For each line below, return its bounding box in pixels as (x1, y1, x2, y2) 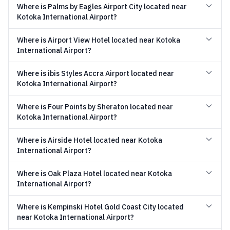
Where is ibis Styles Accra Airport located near (17, 69, 174, 78)
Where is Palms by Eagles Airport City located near (17, 2, 187, 11)
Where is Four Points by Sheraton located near (17, 102, 173, 111)
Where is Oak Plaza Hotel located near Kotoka (17, 169, 172, 178)
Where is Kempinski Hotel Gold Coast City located (17, 202, 184, 212)
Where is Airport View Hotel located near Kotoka (17, 35, 180, 45)
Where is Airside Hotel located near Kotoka (17, 136, 162, 145)
